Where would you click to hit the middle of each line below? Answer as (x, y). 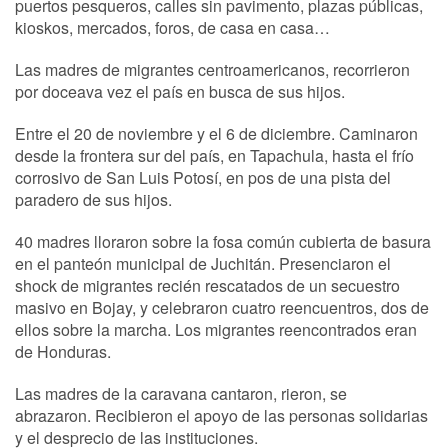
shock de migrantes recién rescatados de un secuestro (207, 285)
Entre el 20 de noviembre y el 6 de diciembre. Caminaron (216, 133)
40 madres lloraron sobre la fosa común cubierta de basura (223, 241)
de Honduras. (63, 351)
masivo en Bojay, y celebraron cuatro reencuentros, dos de (222, 307)
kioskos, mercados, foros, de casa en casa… (172, 27)
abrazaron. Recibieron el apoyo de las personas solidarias (221, 415)
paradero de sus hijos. (93, 199)
